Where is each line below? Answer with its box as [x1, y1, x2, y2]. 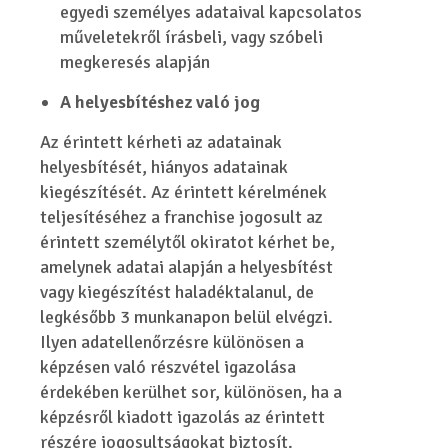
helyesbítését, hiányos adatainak [40, 156, 289, 178]
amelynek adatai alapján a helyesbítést [40, 256, 334, 278]
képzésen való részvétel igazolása [40, 356, 297, 378]
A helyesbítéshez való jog [60, 91, 261, 113]
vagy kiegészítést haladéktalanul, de [40, 281, 315, 303]
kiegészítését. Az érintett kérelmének [40, 181, 328, 203]
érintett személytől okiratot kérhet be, [40, 231, 336, 253]
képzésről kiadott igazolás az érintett [40, 406, 326, 428]
